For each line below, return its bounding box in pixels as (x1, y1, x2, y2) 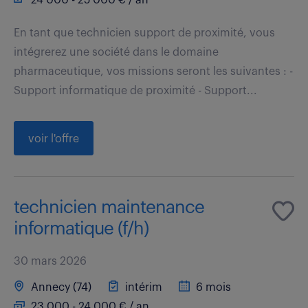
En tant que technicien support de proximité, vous (14, 27, 275, 38)
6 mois (193, 281, 231, 293)
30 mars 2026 (14, 255, 87, 267)
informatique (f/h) (14, 219, 148, 238)
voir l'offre (28, 133, 79, 144)
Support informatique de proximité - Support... (14, 85, 257, 96)
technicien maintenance (14, 198, 204, 217)
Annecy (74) (28, 281, 91, 293)
